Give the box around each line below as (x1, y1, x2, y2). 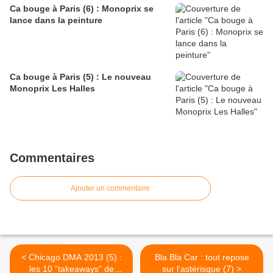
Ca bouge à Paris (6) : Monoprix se (10, 4, 154, 14)
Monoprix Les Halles (10, 83, 95, 94)
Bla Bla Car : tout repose (154, 252, 249, 263)
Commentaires (10, 151, 94, 165)
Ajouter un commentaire (71, 184, 150, 193)
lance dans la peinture (10, 15, 102, 26)
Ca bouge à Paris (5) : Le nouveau (10, 72, 151, 82)
